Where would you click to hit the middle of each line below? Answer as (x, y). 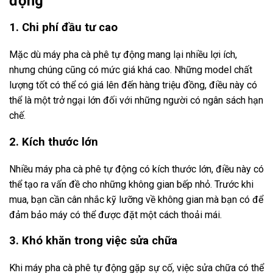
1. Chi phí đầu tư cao (63, 28)
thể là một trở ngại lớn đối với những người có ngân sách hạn (136, 101)
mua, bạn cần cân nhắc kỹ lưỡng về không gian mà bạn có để (136, 199)
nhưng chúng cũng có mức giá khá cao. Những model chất (131, 70)
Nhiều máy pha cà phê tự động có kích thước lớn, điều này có (136, 169)
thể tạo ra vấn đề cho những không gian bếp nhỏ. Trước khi (131, 184)
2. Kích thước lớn (54, 142)
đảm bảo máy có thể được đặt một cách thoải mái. (115, 214)
